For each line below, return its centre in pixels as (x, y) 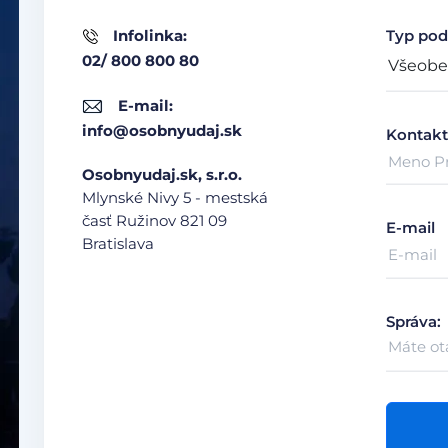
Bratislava (118, 243)
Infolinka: (150, 35)
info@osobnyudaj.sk (162, 130)
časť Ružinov (131, 220)
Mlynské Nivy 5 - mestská (175, 197)
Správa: (413, 321)
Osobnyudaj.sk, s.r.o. (162, 174)
